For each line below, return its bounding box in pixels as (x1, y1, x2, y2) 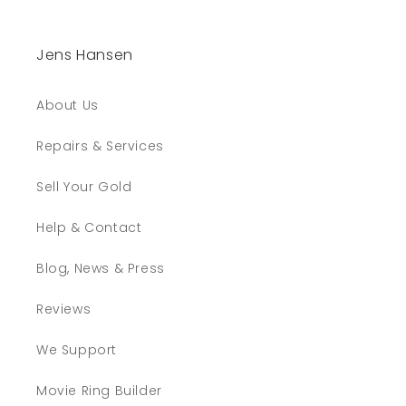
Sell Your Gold (36, 178, 132, 197)
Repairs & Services (36, 137, 164, 156)
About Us (36, 96, 99, 115)
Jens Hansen (36, 44, 134, 66)
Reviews (36, 300, 92, 319)
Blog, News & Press (36, 259, 165, 278)
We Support (36, 341, 117, 360)
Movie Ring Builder (36, 382, 162, 401)
